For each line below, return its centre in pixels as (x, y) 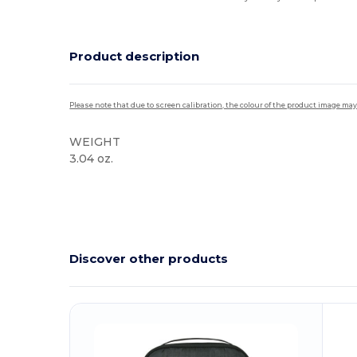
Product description (135, 57)
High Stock (98, 184)
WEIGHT (95, 141)
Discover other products (149, 259)
